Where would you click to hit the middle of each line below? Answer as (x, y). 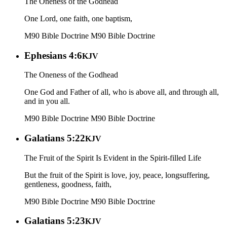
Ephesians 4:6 (53, 55)
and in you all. (47, 101)
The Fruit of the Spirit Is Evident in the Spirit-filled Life (113, 158)
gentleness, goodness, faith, (68, 184)
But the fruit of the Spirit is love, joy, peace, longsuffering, (117, 175)
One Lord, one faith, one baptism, (78, 18)
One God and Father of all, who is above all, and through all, (122, 92)
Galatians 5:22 (55, 138)
